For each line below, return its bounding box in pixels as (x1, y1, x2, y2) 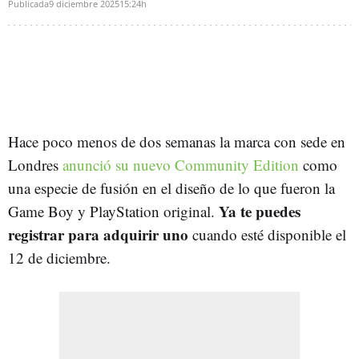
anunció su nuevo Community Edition (63, 154, 299, 175)
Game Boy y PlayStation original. (8, 200, 219, 221)
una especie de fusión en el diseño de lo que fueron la (8, 177, 335, 198)
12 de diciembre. (8, 247, 111, 268)
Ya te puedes (219, 200, 301, 222)
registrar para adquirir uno (8, 223, 188, 245)
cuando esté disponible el (188, 224, 346, 244)
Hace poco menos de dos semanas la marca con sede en (8, 131, 345, 151)
